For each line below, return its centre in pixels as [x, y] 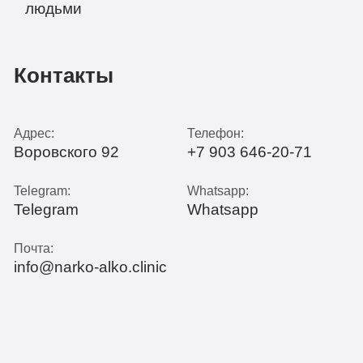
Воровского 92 [66, 152]
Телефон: [216, 132]
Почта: [33, 248]
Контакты [63, 75]
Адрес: [34, 132]
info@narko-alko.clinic [90, 267]
